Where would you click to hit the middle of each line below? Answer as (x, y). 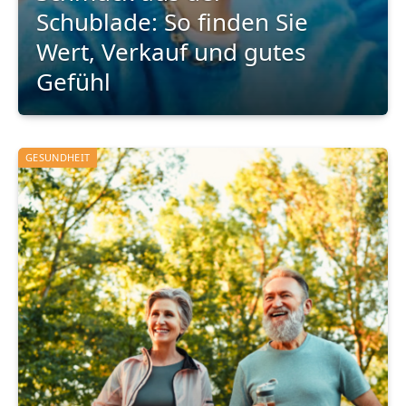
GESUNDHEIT (58, 157)
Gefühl (74, 81)
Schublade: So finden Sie (173, 21)
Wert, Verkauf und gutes (171, 51)
